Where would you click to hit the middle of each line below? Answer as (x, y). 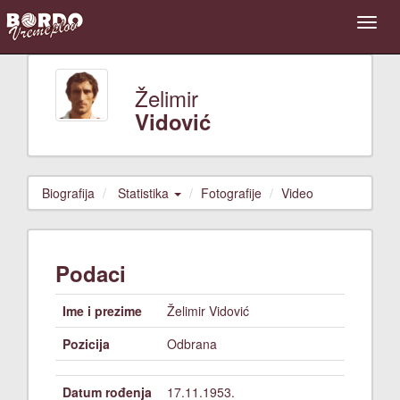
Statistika (145, 193)
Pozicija (86, 344)
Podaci (91, 273)
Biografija (68, 193)
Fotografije (231, 193)
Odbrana (192, 344)
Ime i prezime (102, 311)
